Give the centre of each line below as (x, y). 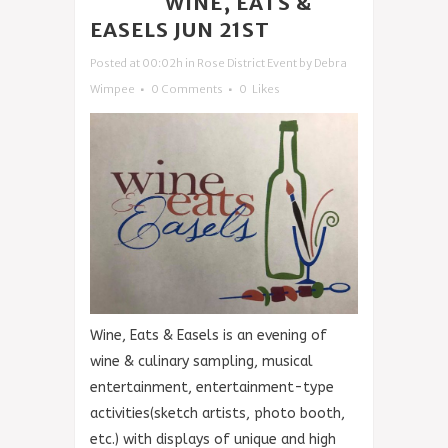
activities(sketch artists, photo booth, (217, 413)
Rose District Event (247, 63)
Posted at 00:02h (136, 63)
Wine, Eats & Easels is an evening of (208, 335)
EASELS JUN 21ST (180, 29)
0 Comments (187, 89)
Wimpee (112, 89)
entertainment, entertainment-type (212, 387)
